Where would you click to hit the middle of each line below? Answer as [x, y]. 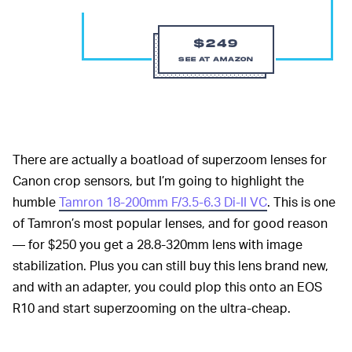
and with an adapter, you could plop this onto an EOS [167, 287]
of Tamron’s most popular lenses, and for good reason [170, 223]
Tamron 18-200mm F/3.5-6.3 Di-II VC [163, 202]
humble [36, 202]
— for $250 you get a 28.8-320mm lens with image [158, 244]
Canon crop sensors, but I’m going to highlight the [158, 181]
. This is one [301, 202]
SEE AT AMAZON [216, 60]
